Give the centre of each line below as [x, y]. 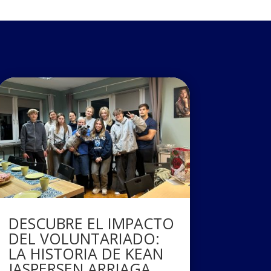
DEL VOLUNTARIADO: [84, 239]
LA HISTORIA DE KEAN [86, 254]
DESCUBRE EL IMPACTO [91, 224]
